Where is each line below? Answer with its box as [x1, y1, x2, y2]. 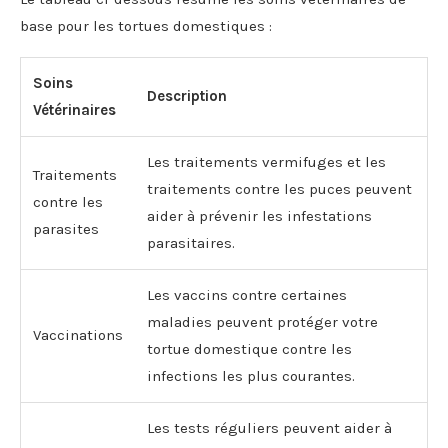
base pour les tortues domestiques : [20, 16, 272, 35]
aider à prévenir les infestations [147, 206, 372, 225]
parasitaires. [147, 233, 235, 252]
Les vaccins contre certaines [147, 285, 347, 304]
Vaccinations [33, 325, 123, 344]
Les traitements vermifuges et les [147, 152, 386, 171]
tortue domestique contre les [147, 339, 352, 358]
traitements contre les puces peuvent [147, 179, 412, 198]
